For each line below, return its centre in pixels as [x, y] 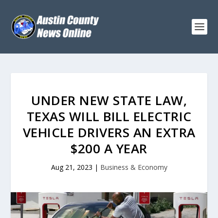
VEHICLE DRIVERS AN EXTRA [109, 132]
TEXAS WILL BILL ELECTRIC [109, 116]
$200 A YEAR [109, 148]
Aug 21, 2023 [72, 167]
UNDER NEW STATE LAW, [109, 100]
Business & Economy [134, 167]
